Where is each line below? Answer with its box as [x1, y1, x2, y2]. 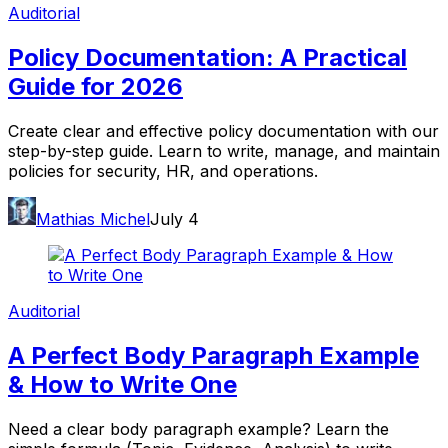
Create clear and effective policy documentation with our [8, 120, 439, 141]
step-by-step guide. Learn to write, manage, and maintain [8, 140, 440, 161]
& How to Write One [8, 369, 237, 399]
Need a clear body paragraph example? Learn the [8, 418, 389, 439]
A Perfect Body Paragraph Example [8, 340, 419, 370]
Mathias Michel [36, 208, 150, 229]
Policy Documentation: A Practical [8, 42, 407, 72]
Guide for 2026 [8, 71, 183, 101]
